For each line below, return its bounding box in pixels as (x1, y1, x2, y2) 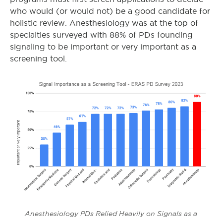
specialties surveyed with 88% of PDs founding (10, 31, 193, 40)
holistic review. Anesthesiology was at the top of (10, 19, 198, 28)
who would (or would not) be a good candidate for (10, 7, 210, 16)
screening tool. (10, 55, 67, 63)
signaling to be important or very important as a (10, 43, 196, 52)
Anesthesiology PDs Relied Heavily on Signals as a (25, 209, 197, 218)
